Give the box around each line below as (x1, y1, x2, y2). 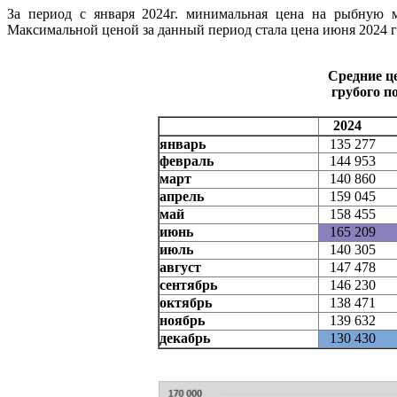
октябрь (159, 295, 212, 311)
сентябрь (159, 277, 217, 293)
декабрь (159, 331, 210, 346)
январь (159, 136, 206, 152)
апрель (159, 189, 204, 205)
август (159, 260, 201, 276)
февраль (159, 153, 214, 169)
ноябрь (159, 313, 205, 329)
